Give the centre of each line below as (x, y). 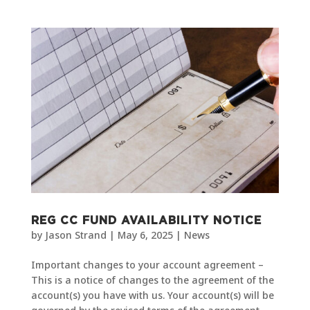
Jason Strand (75, 235)
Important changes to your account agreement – (147, 264)
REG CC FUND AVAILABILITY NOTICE (146, 220)
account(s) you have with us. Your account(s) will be (152, 295)
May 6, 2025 (145, 235)
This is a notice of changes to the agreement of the (152, 280)
